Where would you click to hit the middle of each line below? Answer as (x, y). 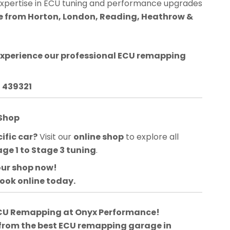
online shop (99, 137)
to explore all (151, 137)
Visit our (56, 137)
